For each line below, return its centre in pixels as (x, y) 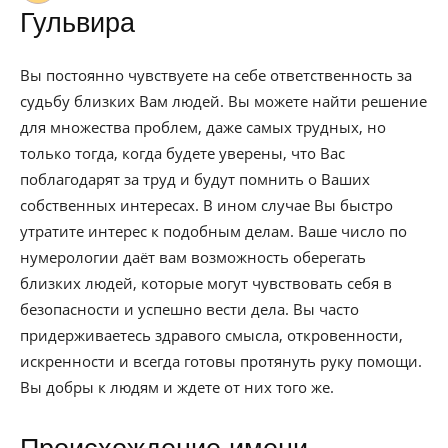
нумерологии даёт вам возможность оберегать (193, 257)
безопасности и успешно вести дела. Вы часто (189, 309)
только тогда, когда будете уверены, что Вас (182, 153)
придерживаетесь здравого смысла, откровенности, (211, 335)
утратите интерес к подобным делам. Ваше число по (213, 231)
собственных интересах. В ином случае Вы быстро (206, 205)
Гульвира (77, 23)
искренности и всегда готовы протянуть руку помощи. (221, 361)
